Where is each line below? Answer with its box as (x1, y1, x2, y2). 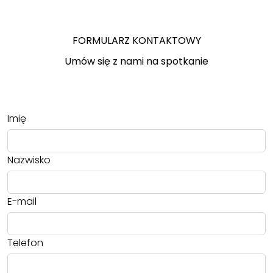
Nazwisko (7, 152, 51, 167)
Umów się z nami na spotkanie (65, 54, 208, 68)
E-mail (7, 194, 37, 208)
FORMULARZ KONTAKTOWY (72, 33, 201, 48)
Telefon (7, 235, 43, 250)
